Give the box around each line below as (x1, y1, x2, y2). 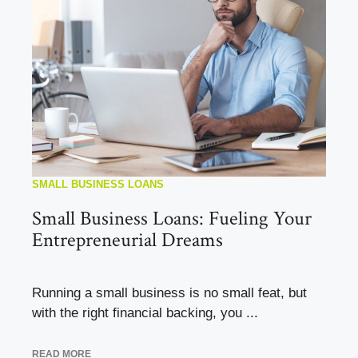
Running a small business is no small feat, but (32, 284, 307, 300)
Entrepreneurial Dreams (32, 226, 223, 253)
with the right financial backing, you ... (32, 304, 258, 320)
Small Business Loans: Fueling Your (32, 205, 312, 232)
